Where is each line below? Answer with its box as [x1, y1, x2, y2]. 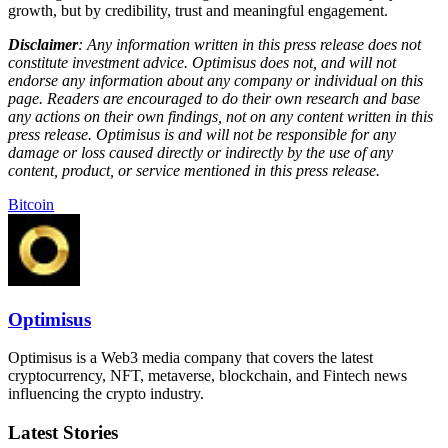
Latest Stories [8, 422, 118, 444]
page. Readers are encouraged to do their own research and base [8, 89, 420, 107]
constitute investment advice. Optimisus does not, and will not [8, 53, 396, 71]
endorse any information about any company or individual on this [8, 71, 423, 89]
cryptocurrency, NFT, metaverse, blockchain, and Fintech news [8, 367, 407, 385]
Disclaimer [8, 35, 78, 53]
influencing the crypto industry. [8, 385, 204, 403]
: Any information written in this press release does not [78, 35, 421, 53]
